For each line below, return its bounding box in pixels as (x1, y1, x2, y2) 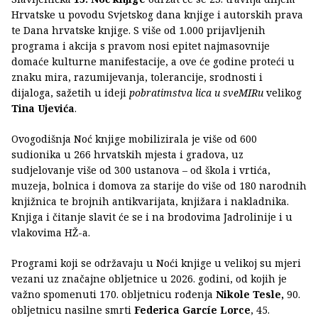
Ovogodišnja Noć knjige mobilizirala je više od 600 (11, 131, 257, 146)
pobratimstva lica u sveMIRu (129, 85, 266, 99)
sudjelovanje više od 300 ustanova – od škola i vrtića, (11, 163, 270, 177)
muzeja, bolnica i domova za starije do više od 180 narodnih (11, 178, 307, 192)
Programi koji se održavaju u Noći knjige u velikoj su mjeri (11, 256, 301, 270)
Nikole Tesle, (216, 287, 284, 301)
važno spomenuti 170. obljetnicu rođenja (11, 287, 216, 301)
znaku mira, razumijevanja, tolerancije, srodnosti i (11, 70, 263, 84)
